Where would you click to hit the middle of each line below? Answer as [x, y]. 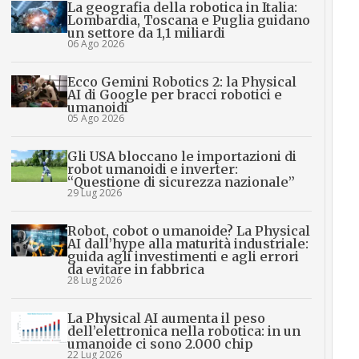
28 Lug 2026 [94, 280]
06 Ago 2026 [95, 44]
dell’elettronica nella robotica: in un [184, 331]
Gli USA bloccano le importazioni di [182, 157]
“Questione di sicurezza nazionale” [181, 182]
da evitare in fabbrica [135, 270]
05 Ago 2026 [95, 119]
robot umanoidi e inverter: [152, 169]
